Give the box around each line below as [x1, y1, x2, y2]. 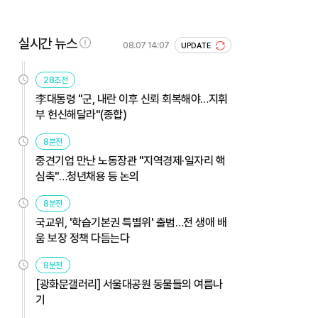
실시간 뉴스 [18, 35, 77, 52]
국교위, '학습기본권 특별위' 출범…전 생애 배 [35, 215, 226, 229]
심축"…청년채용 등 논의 [35, 169, 139, 183]
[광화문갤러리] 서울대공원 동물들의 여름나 [35, 277, 223, 291]
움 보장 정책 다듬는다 [35, 231, 129, 245]
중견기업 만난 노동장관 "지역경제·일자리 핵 [35, 153, 225, 168]
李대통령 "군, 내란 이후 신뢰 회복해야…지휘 [35, 92, 228, 106]
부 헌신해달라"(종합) [35, 107, 126, 121]
